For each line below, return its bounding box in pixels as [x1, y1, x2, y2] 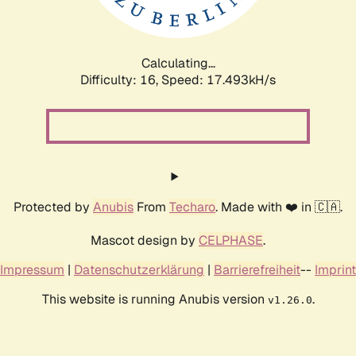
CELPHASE [199, 231, 263, 249]
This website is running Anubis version [41, 290, 268, 308]
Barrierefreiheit [214, 261, 300, 278]
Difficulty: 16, [80, 71, 161, 88]
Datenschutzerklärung [74, 261, 204, 278]
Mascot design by [91, 231, 199, 249]
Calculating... [141, 54, 215, 72]
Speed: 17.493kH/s [161, 71, 276, 88]
